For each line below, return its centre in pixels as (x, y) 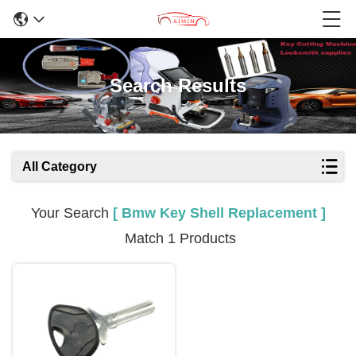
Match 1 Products (178, 238)
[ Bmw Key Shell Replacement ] (219, 213)
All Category (60, 166)
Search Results (178, 85)
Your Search (72, 213)
